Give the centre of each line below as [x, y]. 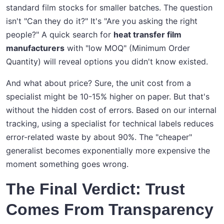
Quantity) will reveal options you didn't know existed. [107, 62]
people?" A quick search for [60, 35]
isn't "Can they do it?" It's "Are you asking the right [102, 21]
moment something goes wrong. [67, 164]
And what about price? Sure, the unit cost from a [98, 83]
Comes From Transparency [110, 210]
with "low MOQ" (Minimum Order [127, 48]
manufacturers [35, 48]
